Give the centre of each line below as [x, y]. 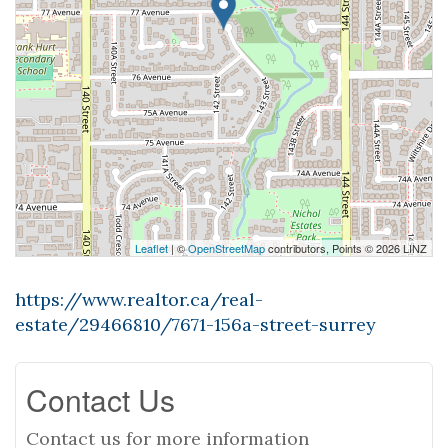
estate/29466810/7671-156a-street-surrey [195, 324]
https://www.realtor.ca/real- [139, 299]
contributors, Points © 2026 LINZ [346, 248]
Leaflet [151, 248]
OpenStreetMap [226, 248]
